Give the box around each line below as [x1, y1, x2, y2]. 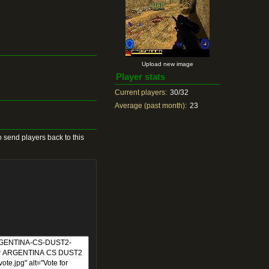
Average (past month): [115, 101, 187, 110]
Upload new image [141, 61, 193, 67]
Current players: [115, 88, 168, 97]
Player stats [116, 71, 166, 82]
